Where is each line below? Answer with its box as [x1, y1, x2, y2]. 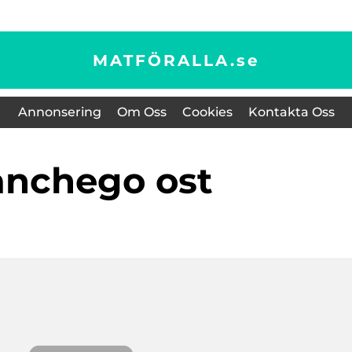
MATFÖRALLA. [92, 50, 236, 70]
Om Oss [116, 104, 167, 119]
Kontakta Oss [247, 104, 335, 119]
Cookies [181, 104, 233, 119]
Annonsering [17, 104, 101, 119]
